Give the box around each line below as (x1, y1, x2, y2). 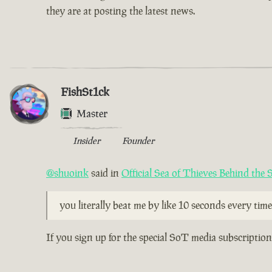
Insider (73, 135, 100, 147)
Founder (122, 135, 154, 147)
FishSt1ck (61, 84, 109, 100)
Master (76, 107, 107, 121)
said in (89, 166, 121, 180)
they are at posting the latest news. (46, 4, 195, 18)
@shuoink (46, 166, 89, 180)
